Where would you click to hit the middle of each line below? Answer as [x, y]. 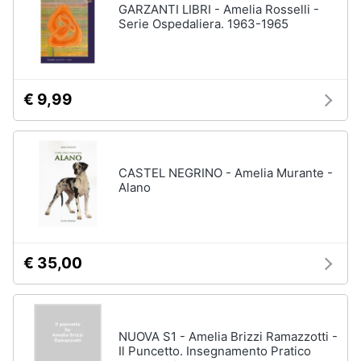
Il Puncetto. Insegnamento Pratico [215, 351]
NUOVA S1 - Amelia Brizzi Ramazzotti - [228, 336]
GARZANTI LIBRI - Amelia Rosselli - [219, 9]
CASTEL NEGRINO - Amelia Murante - [226, 173]
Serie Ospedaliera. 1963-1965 [203, 24]
